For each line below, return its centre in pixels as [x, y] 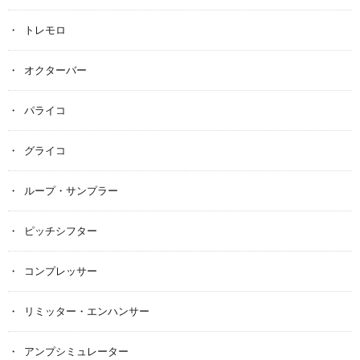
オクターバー [55, 70]
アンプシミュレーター [76, 351]
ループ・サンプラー [71, 190]
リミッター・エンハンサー [87, 311]
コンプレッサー [61, 270]
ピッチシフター [61, 230]
